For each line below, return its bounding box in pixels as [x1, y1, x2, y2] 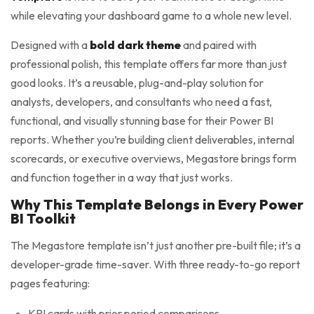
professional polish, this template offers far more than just [11, 57, 287, 71]
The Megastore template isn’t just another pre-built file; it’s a [11, 238, 301, 253]
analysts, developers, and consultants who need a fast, [11, 95, 272, 109]
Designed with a [11, 38, 90, 53]
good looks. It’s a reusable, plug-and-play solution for [11, 76, 264, 90]
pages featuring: [11, 276, 90, 291]
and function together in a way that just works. [11, 170, 233, 185]
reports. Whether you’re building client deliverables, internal [11, 132, 294, 147]
